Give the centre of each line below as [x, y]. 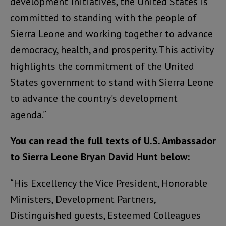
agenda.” [28, 115]
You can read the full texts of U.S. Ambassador [113, 141]
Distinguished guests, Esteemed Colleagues [105, 216]
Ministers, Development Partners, [83, 200]
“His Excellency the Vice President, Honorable [109, 183]
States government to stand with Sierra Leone [112, 82]
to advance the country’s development [94, 99]
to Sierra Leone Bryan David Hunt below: [100, 157]
